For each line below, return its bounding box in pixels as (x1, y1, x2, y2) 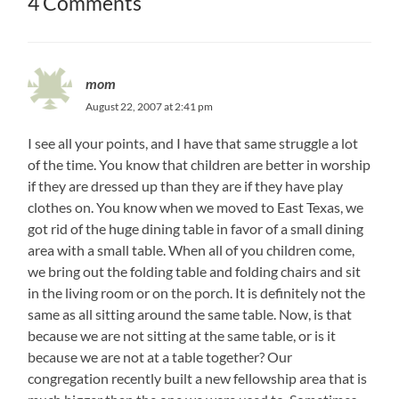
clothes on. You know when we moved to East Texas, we (28, 198, 364, 216)
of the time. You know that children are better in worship (28, 155, 371, 173)
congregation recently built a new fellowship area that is (28, 369, 368, 387)
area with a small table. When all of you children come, (28, 240, 355, 258)
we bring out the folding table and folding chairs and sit (28, 262, 362, 280)
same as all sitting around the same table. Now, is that (28, 305, 353, 322)
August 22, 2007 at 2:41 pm (85, 99, 214, 113)
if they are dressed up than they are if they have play (28, 176, 344, 194)
